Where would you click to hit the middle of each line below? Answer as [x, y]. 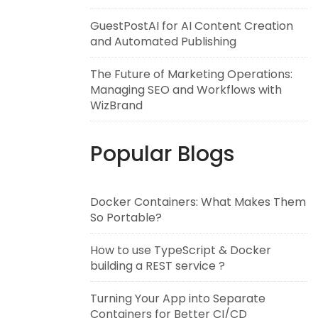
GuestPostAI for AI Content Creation [192, 26]
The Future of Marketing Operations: [191, 74]
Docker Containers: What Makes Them [198, 202]
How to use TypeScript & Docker [181, 250]
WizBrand [116, 105]
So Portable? [126, 218]
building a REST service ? [158, 266]
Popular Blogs [162, 154]
